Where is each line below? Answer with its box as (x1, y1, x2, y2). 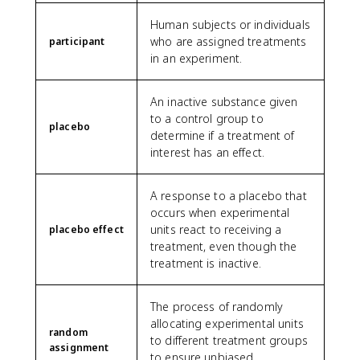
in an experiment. (150, 50, 243, 66)
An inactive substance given (150, 93, 298, 109)
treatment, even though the (150, 238, 297, 254)
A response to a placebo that (150, 187, 307, 203)
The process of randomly (150, 298, 284, 314)
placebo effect (49, 222, 124, 236)
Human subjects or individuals (150, 16, 310, 32)
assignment (49, 340, 109, 354)
